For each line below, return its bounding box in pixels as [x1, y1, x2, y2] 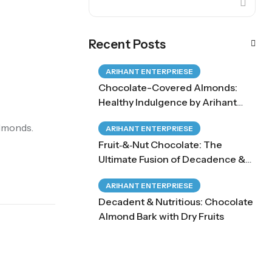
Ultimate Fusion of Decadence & [98, 153, 245, 165]
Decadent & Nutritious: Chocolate [98, 195, 253, 208]
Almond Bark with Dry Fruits [98, 210, 224, 222]
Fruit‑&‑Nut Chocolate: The [98, 138, 222, 151]
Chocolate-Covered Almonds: [98, 81, 237, 93]
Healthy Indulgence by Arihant [98, 96, 237, 108]
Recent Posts [89, 37, 166, 52]
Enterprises [98, 110, 152, 123]
